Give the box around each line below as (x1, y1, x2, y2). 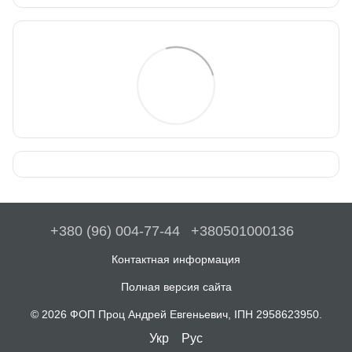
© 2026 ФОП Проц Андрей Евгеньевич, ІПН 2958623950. (30, 307, 322, 321)
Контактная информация (112, 252, 240, 266)
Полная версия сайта (120, 280, 232, 293)
